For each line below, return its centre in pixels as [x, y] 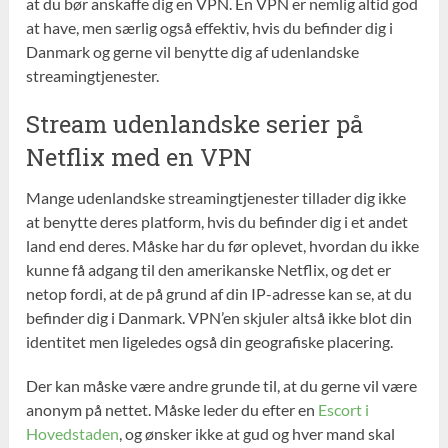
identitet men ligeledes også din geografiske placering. [210, 342]
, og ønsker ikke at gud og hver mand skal [257, 434]
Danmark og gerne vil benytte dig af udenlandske [193, 52]
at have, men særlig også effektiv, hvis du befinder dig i [210, 28]
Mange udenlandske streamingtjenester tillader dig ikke [216, 198]
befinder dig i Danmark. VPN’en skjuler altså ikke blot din [219, 318]
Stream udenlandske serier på [195, 124]
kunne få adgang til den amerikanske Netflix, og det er [209, 270]
